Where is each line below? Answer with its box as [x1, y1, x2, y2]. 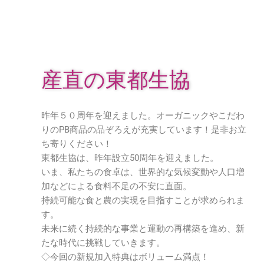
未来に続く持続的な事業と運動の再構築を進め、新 [41, 223, 245, 234]
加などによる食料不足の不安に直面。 [41, 181, 192, 192]
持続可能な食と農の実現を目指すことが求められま [41, 195, 245, 206]
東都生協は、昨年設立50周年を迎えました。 [41, 153, 219, 163]
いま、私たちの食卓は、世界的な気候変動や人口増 [41, 167, 245, 177]
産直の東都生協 [41, 68, 190, 93]
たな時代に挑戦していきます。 [41, 237, 165, 248]
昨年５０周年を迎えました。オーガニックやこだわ [41, 110, 245, 121]
